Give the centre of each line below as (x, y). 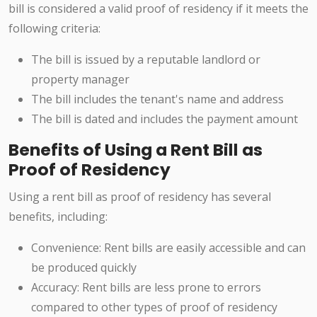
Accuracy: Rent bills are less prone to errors (146, 288)
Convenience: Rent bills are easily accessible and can (168, 248)
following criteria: (54, 29)
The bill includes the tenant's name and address (157, 99)
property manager (80, 80)
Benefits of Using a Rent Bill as (136, 150)
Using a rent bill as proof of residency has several (140, 197)
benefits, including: (58, 217)
